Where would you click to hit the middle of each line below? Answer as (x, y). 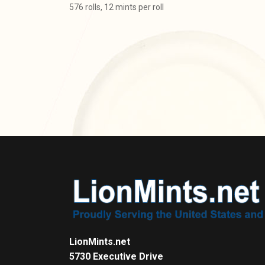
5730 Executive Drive (116, 256)
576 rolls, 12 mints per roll (117, 7)
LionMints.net (100, 241)
